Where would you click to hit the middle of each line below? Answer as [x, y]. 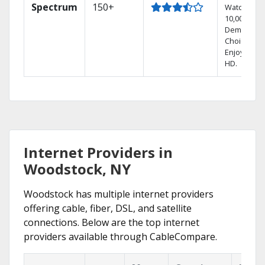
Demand [240, 30]
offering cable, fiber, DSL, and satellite [108, 208]
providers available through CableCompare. [120, 237]
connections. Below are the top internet [112, 222]
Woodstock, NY [77, 169]
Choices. [240, 41]
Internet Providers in [98, 152]
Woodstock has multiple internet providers [119, 194]
